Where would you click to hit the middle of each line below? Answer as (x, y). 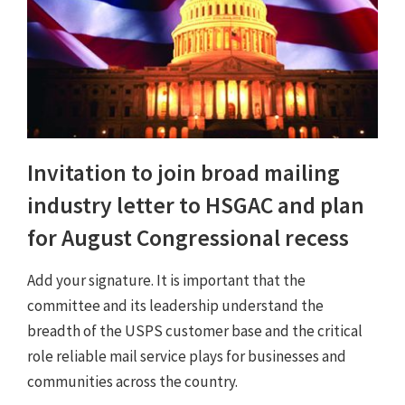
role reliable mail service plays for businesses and (187, 357)
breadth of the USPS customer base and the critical (195, 331)
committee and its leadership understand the (175, 306)
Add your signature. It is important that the (166, 281)
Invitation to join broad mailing (184, 173)
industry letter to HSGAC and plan (196, 206)
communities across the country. (132, 382)
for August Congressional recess (188, 238)
